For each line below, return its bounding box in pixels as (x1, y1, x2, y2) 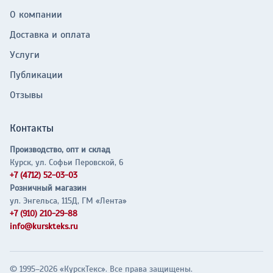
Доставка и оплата (10, 29, 90, 41)
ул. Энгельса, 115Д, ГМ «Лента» (10, 196, 127, 207)
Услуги (10, 49, 40, 62)
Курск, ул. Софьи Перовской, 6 (10, 157, 123, 168)
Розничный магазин (10, 183, 87, 194)
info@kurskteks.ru (10, 221, 78, 232)
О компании (10, 9, 62, 21)
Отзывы (10, 89, 43, 102)
